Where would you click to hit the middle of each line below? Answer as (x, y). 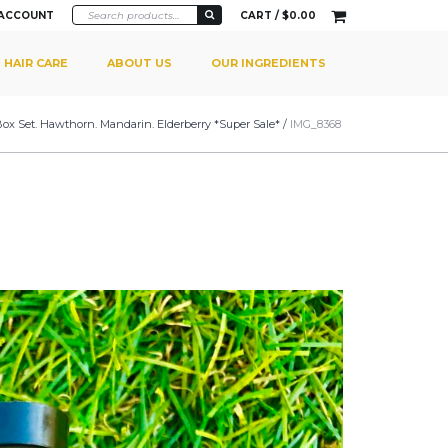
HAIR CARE (36, 62)
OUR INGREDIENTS (268, 62)
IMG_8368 (315, 123)
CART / (261, 15)
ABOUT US (139, 62)
